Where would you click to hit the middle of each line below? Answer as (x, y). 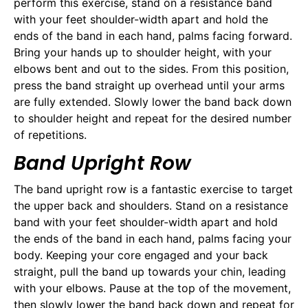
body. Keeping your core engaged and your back (141, 255)
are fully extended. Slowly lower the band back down (153, 102)
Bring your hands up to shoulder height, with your (143, 53)
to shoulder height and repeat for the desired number (153, 119)
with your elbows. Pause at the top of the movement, (152, 288)
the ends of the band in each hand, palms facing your (153, 238)
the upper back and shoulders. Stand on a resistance (151, 205)
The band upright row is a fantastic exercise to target (153, 189)
